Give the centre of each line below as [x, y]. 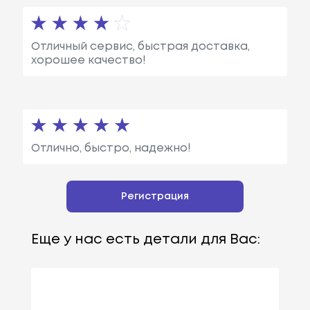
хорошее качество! [88, 60]
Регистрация [155, 196]
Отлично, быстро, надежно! [111, 148]
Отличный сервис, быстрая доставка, [140, 46]
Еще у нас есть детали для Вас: [145, 239]
